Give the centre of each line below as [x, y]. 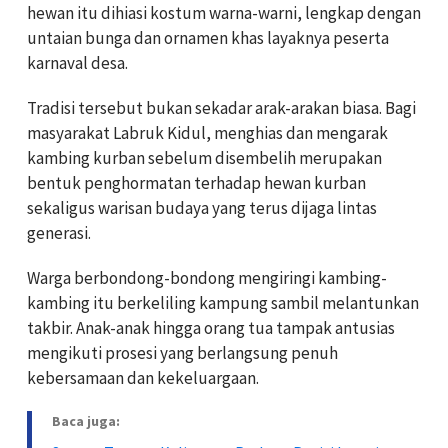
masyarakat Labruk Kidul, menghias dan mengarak [207, 133]
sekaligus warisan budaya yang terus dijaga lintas [202, 208]
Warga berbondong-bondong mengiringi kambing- [207, 278]
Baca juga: [86, 421]
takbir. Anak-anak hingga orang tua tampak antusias [211, 328]
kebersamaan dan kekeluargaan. [143, 378]
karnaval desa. [77, 63]
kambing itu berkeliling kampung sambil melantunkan [223, 303]
